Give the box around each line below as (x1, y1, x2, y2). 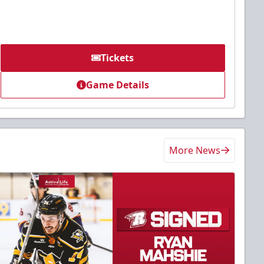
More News (169, 144, 220, 157)
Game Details (85, 78, 149, 92)
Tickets (101, 51, 134, 65)
